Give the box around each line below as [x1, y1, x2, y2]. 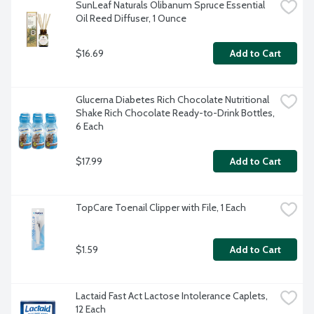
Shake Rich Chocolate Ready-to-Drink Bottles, [76, 107, 275, 120]
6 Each [76, 120, 104, 133]
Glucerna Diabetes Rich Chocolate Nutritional [76, 93, 269, 107]
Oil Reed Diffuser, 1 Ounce [76, 12, 186, 25]
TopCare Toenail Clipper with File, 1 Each [76, 201, 246, 214]
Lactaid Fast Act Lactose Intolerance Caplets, [76, 289, 268, 303]
